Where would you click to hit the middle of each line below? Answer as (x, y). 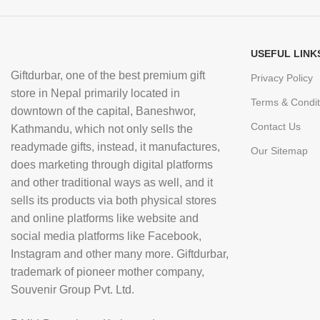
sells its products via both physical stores (114, 200)
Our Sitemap (279, 151)
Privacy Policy (282, 78)
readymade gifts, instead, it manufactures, (115, 147)
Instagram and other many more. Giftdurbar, (120, 254)
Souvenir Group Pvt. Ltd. (72, 290)
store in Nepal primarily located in (95, 93)
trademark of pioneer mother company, (107, 272)
